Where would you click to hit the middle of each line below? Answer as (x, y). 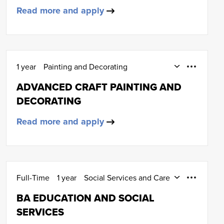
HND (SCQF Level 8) (52, 189)
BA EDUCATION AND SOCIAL (85, 198)
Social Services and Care (127, 177)
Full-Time (33, 177)
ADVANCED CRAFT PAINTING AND (99, 87)
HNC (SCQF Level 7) (51, 78)
